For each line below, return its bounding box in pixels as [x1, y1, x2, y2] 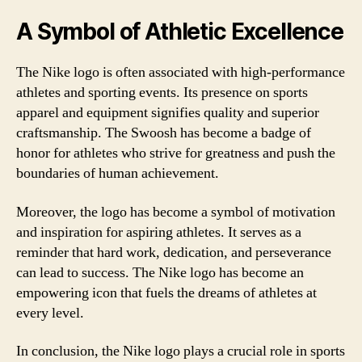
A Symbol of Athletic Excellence [16, 18, 343, 45]
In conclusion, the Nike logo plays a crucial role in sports [16, 342, 345, 360]
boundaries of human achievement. [16, 164, 219, 183]
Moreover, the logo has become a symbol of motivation [16, 202, 335, 221]
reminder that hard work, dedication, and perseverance [16, 242, 331, 262]
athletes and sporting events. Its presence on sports [16, 83, 308, 102]
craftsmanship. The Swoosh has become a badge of [16, 124, 311, 142]
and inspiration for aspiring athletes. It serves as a [16, 222, 301, 242]
